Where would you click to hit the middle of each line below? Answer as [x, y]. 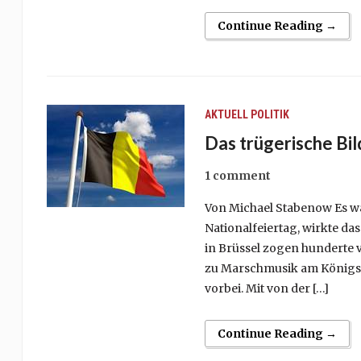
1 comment [237, 176]
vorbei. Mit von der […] [266, 288]
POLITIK [270, 114]
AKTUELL [226, 114]
